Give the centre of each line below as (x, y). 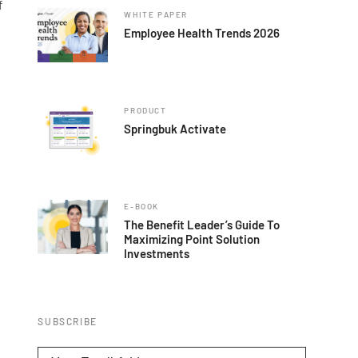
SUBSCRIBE (68, 321)
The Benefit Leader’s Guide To (202, 224)
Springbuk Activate (175, 128)
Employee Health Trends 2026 (202, 32)
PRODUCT (145, 110)
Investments (157, 253)
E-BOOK (142, 206)
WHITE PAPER (156, 14)
